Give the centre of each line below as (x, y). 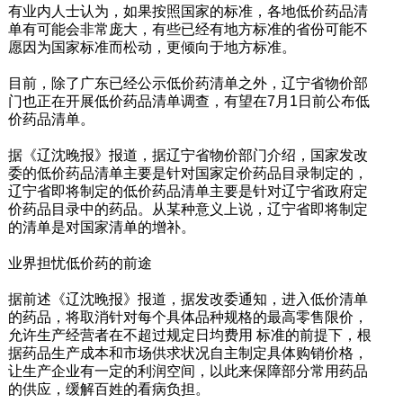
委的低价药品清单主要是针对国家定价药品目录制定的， (188, 173)
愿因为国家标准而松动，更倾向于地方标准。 (152, 47)
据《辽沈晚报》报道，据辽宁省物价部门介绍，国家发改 (188, 155)
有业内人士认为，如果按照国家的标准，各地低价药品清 (188, 11)
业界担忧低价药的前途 (80, 263)
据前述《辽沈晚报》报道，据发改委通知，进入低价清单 (188, 299)
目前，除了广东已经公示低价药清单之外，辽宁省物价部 (188, 83)
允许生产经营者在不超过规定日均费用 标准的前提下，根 (189, 335)
